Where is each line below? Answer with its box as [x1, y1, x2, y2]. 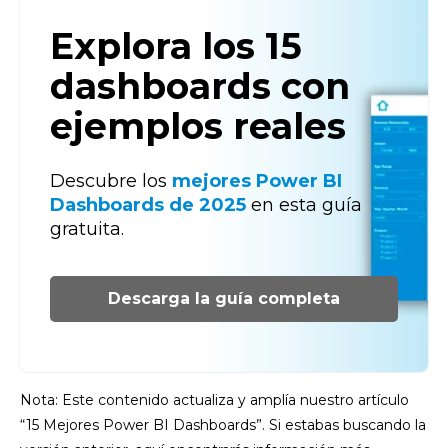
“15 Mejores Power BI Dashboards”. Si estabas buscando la [20, 415, 426, 434]
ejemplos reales [50, 104, 346, 149]
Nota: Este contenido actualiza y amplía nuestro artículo [20, 390, 409, 409]
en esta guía [246, 193, 362, 216]
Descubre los [50, 169, 172, 192]
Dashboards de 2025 [50, 193, 246, 216]
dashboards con [50, 64, 350, 109]
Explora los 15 [50, 24, 302, 69]
